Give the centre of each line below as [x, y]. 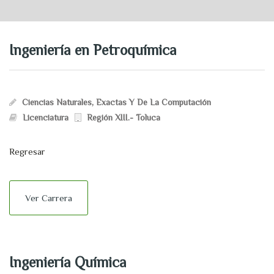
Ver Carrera [49, 198]
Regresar [27, 151]
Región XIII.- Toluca [124, 117]
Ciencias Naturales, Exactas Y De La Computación [117, 102]
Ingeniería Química [68, 262]
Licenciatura [46, 117]
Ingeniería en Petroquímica [93, 50]
